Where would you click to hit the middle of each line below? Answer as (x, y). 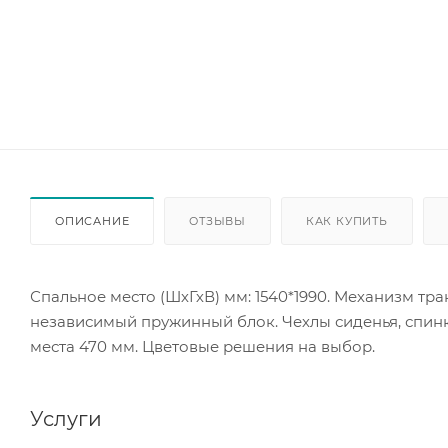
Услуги (66, 418)
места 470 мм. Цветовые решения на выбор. (202, 346)
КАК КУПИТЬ (346, 220)
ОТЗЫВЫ (218, 220)
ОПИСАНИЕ (92, 220)
